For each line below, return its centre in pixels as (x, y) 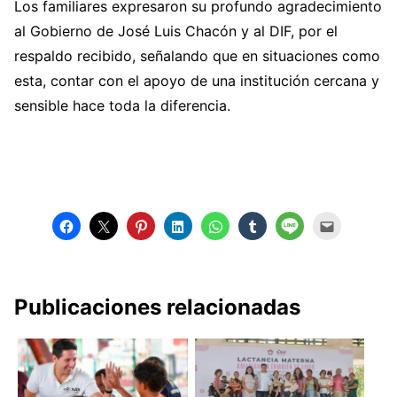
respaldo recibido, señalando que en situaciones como (197, 56)
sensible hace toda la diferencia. (122, 106)
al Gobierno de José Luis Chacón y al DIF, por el (176, 31)
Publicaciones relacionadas (157, 307)
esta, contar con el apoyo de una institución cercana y (197, 81)
